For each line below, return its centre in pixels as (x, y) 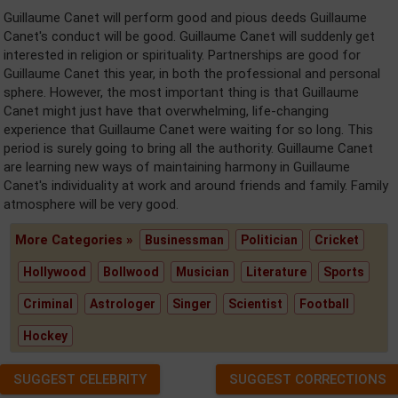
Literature (277, 271)
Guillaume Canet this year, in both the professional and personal (192, 73)
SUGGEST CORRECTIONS (308, 379)
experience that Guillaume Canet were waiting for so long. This (188, 129)
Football (325, 303)
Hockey (46, 335)
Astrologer (123, 303)
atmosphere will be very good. (91, 204)
